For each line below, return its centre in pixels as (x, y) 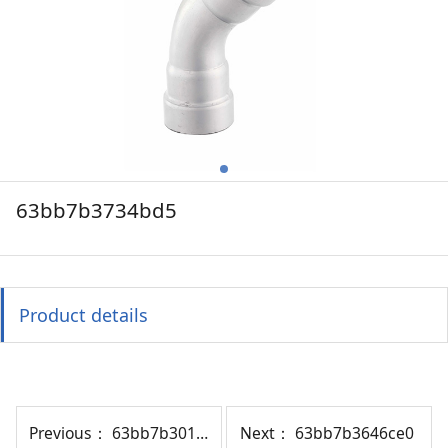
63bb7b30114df (154, 433)
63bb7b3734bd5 (96, 210)
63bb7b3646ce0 (354, 433)
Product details (84, 314)
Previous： (71, 433)
